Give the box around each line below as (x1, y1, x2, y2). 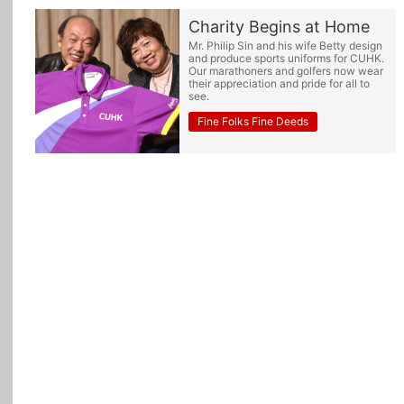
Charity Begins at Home (188, 17, 370, 36)
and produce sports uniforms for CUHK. (188, 51, 384, 65)
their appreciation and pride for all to (188, 77, 370, 90)
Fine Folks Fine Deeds (197, 115, 308, 128)
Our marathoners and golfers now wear (188, 64, 383, 78)
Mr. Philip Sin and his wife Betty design (188, 39, 382, 52)
